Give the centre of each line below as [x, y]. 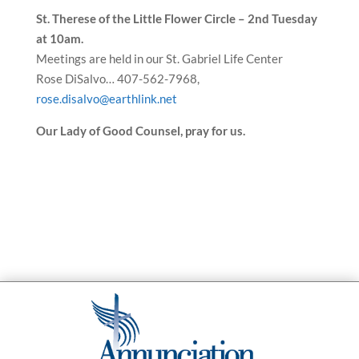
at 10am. [59, 38]
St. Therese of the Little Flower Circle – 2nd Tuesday [176, 18]
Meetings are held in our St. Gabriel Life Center [159, 58]
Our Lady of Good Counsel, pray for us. [140, 131]
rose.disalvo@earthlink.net [106, 99]
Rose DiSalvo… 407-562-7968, [117, 79]
